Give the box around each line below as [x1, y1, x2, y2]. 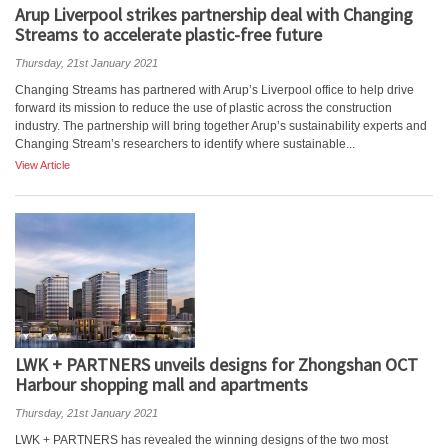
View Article [15, 159, 70, 171]
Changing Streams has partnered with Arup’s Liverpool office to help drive [15, 83, 414, 97]
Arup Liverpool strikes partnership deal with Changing [15, 3, 413, 26]
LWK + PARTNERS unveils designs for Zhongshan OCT [15, 353, 418, 376]
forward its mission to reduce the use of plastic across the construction [15, 101, 392, 115]
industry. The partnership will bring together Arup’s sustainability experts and [15, 119, 427, 133]
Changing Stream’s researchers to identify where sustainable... [15, 137, 355, 151]
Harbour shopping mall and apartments [15, 373, 308, 396]
